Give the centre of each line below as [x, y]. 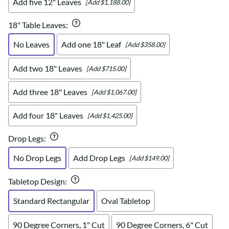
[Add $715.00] [106, 68]
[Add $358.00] [145, 44]
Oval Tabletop [126, 201]
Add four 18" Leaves [48, 116]
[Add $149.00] [149, 158]
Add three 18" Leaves [50, 92]
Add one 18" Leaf [91, 44]
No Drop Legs [37, 158]
